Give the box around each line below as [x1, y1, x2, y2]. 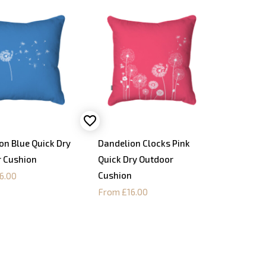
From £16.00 [97, 186, 148, 198]
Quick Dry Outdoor [97, 154, 173, 165]
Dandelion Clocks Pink [97, 138, 190, 149]
